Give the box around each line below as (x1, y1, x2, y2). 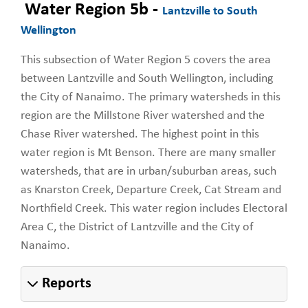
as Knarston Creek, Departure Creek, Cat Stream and (21, 183, 281, 197)
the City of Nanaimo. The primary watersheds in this (21, 90, 280, 104)
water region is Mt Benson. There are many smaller (21, 146, 276, 159)
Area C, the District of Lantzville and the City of (21, 220, 254, 234)
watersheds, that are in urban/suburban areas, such (21, 164, 276, 178)
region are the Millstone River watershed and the (21, 109, 265, 122)
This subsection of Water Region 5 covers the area (21, 53, 271, 67)
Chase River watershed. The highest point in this (21, 127, 259, 141)
